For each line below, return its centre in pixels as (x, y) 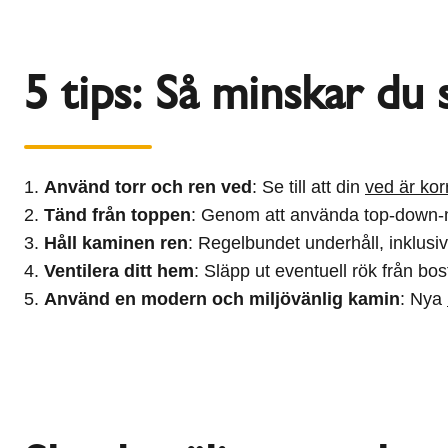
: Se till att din (308, 187)
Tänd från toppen (117, 215)
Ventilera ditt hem (119, 271)
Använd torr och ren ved (148, 187)
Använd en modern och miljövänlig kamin (222, 299)
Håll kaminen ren (116, 243)
